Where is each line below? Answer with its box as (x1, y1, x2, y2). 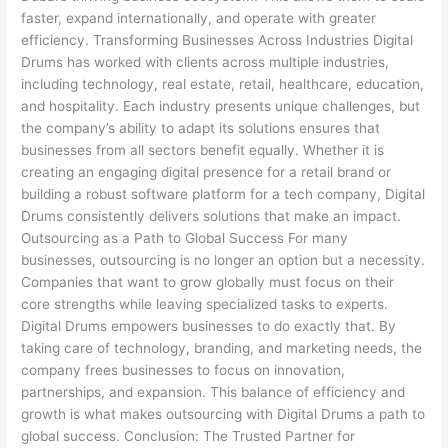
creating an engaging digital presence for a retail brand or (21, 164, 392, 181)
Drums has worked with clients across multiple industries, (21, 54, 390, 71)
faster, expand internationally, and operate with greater (21, 10, 377, 27)
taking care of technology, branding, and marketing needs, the (21, 340, 423, 357)
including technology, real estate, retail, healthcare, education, (21, 76, 425, 93)
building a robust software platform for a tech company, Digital (21, 186, 426, 203)
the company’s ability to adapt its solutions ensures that (21, 120, 381, 137)
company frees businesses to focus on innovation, (21, 362, 346, 379)
